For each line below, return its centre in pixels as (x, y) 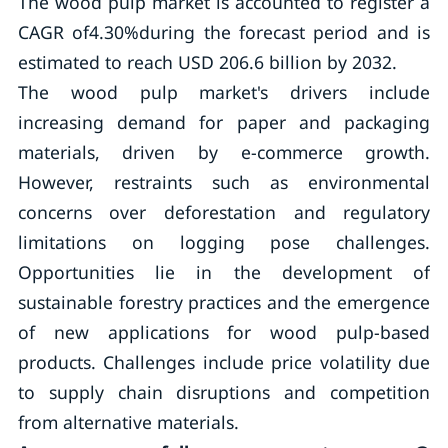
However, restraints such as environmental (224, 182)
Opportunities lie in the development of (224, 272)
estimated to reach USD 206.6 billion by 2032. (207, 62)
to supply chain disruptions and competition (224, 392)
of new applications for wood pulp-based (224, 332)
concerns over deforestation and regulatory (224, 212)
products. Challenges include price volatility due (224, 362)
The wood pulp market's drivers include (224, 92)
